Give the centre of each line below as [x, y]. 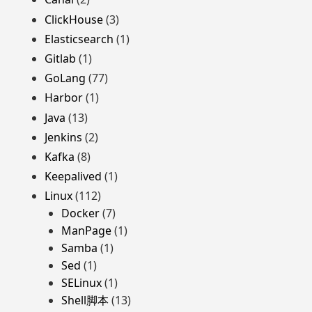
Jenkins [63, 137]
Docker [80, 213]
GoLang [65, 78]
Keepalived [73, 177]
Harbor [64, 98]
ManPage [86, 231]
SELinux [81, 283]
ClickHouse [74, 19]
